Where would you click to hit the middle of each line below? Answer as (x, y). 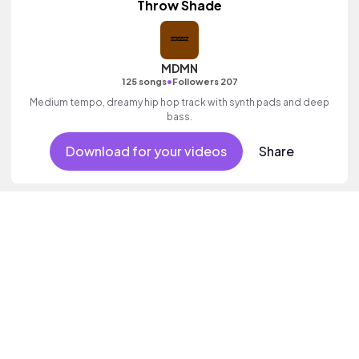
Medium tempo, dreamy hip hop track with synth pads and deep (179, 102)
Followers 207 (205, 81)
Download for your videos (146, 151)
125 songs (144, 81)
